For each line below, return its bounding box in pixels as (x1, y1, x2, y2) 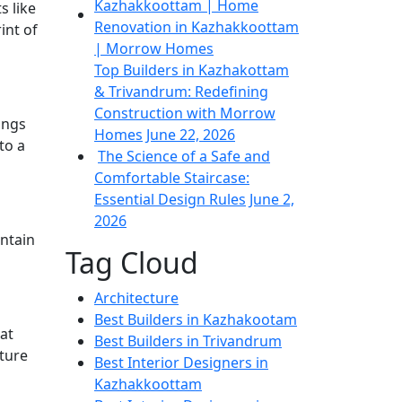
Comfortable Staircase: (94, 168, 249, 188)
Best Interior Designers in (94, 353, 268, 373)
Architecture (94, 288, 179, 309)
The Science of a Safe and (98, 146, 270, 167)
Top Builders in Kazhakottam (94, 60, 289, 81)
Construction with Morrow (94, 103, 275, 124)
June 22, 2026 (146, 125, 235, 145)
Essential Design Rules (94, 189, 246, 210)
